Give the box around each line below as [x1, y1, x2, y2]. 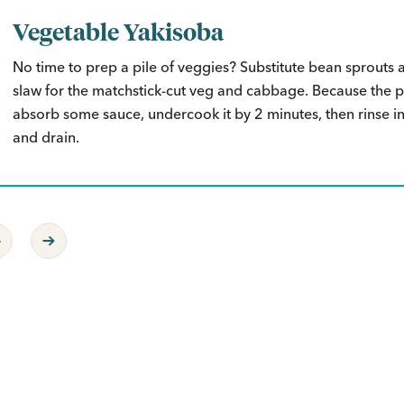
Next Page [31, 221, 167, 254]
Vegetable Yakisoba [13, 15, 224, 46]
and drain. [13, 128, 79, 146]
